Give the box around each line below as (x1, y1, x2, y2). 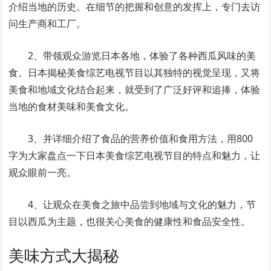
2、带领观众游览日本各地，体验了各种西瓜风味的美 (28, 49, 256, 63)
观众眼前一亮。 (8, 166, 77, 180)
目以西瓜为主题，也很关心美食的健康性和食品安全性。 (8, 215, 251, 229)
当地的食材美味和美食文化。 (8, 100, 135, 114)
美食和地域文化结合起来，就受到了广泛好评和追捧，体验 (8, 83, 261, 97)
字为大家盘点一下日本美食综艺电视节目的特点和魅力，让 (8, 149, 261, 163)
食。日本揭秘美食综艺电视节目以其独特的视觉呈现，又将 (8, 66, 261, 80)
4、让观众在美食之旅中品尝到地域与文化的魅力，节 (28, 198, 256, 212)
